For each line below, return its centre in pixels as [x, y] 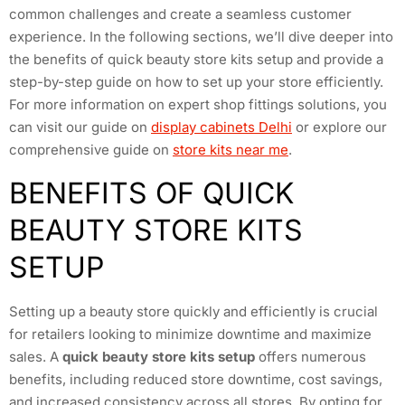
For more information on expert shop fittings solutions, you [198, 105]
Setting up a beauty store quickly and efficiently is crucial [193, 311]
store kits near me [231, 150]
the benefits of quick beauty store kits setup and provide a [196, 60]
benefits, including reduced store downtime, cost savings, [196, 379]
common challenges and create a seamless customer [180, 14]
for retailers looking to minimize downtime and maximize [190, 334]
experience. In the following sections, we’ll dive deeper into [201, 37]
